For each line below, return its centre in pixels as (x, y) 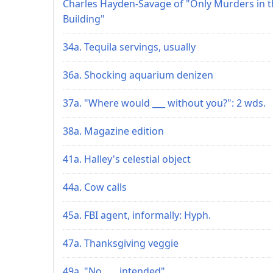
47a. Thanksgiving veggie (121, 243)
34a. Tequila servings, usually (129, 47)
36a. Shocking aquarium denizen (138, 75)
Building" (84, 19)
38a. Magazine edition (113, 131)
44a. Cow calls (95, 187)
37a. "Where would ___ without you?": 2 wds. (164, 103)
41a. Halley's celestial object (127, 159)
